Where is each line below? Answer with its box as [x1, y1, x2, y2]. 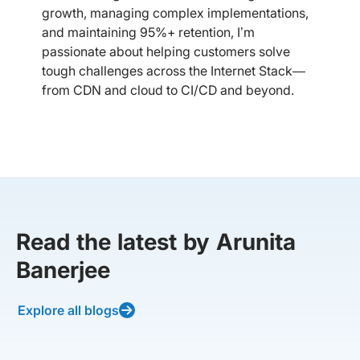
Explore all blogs [18, 302, 119, 318]
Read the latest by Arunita [16, 228, 296, 256]
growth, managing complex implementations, [42, 5, 309, 21]
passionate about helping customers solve [42, 43, 290, 59]
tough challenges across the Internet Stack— [42, 63, 305, 79]
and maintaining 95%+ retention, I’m [42, 24, 255, 40]
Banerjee [16, 256, 110, 284]
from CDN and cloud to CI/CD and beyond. [42, 82, 294, 98]
